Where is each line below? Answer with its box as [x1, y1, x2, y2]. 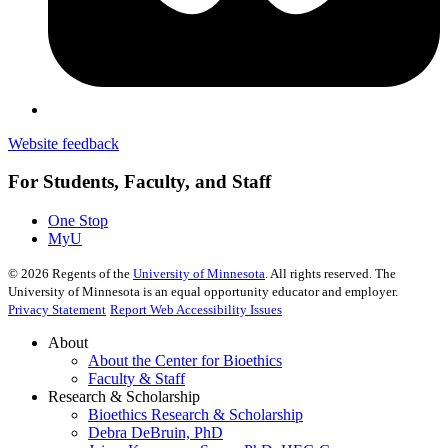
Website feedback [8, 134, 119, 152]
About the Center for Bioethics [88, 351, 282, 369]
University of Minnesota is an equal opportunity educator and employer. [8, 283, 398, 299]
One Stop [48, 211, 108, 229]
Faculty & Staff [88, 369, 185, 387]
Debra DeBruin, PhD [88, 423, 223, 441]
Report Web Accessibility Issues [110, 301, 282, 317]
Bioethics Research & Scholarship [88, 405, 303, 423]
